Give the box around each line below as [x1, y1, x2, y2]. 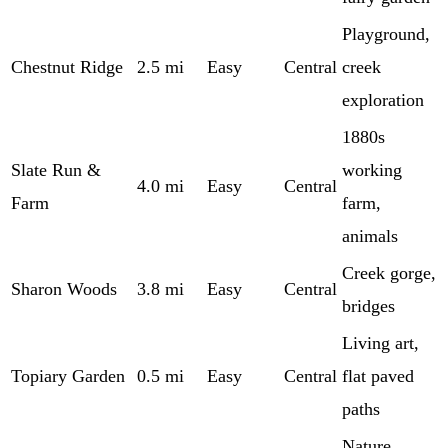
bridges [342, 295, 395, 316]
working [342, 159, 402, 180]
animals [342, 225, 398, 246]
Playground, [342, 23, 430, 44]
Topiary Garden [11, 365, 125, 386]
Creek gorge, [342, 262, 436, 283]
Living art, [342, 332, 419, 353]
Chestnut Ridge [11, 56, 123, 77]
